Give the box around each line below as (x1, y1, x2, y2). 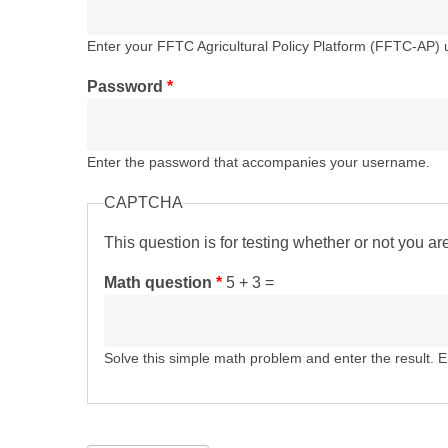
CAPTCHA (104, 194, 183, 211)
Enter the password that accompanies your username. (87, 155, 430, 170)
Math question (104, 274, 216, 291)
